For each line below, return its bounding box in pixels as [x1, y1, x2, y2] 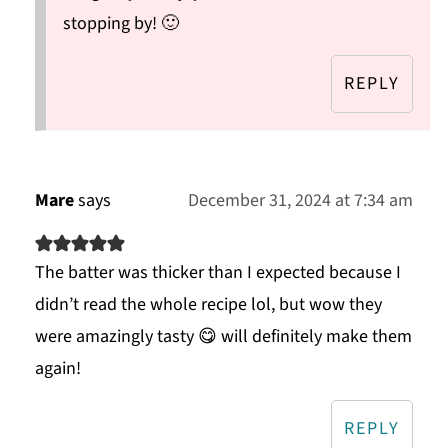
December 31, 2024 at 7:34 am [188, 188, 414, 214]
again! [34, 356, 81, 382]
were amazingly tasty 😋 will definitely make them [34, 324, 412, 350]
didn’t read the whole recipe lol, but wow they [34, 292, 382, 318]
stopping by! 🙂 [62, 11, 179, 37]
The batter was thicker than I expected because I [34, 260, 401, 286]
